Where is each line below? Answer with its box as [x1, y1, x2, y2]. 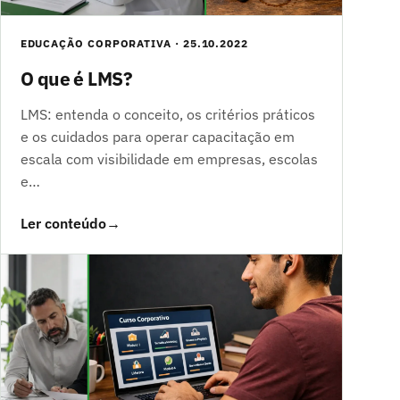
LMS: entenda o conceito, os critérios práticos [20, 105, 315, 124]
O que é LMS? [20, 67, 133, 92]
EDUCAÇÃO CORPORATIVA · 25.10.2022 [20, 37, 249, 51]
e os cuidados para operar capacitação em [20, 128, 295, 146]
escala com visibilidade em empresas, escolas [20, 150, 318, 169]
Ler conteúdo [20, 214, 106, 233]
